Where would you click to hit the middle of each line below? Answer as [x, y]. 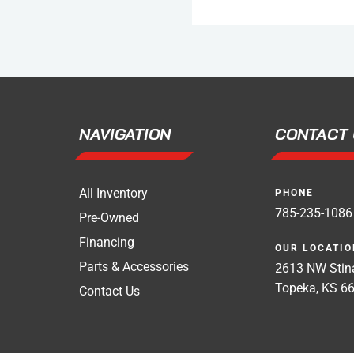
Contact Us [109, 292]
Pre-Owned [109, 218]
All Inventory [113, 194]
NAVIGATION [125, 134]
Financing [107, 243]
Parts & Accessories [134, 267]
